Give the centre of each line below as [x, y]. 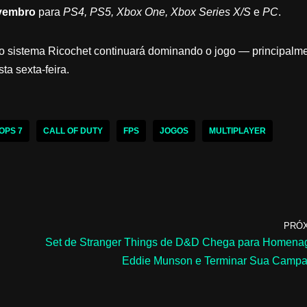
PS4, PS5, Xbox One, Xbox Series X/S [157, 12]
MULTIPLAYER [237, 131]
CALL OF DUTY [73, 131]
